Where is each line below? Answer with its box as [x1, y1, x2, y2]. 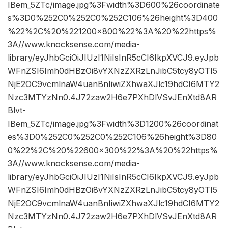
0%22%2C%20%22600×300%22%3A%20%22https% [8, 145, 218, 156]
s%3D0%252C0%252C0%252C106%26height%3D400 [8, 13, 218, 23]
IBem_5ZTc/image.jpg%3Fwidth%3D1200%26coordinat [8, 119, 218, 129]
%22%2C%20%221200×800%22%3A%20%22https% [8, 26, 216, 37]
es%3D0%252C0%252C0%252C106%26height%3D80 [8, 132, 217, 142]
